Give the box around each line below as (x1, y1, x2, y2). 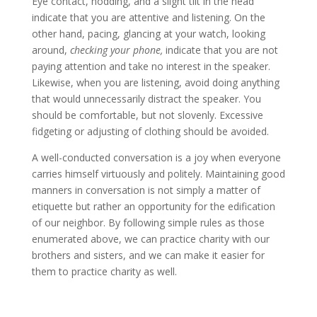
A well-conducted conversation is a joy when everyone (31, 151, 281, 165)
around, (31, 43, 70, 57)
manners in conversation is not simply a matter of (31, 183, 260, 197)
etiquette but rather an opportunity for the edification (31, 200, 275, 214)
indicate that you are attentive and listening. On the (31, 11, 265, 25)
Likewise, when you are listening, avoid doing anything (31, 76, 279, 90)
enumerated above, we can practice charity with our (31, 232, 270, 246)
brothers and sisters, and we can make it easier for (31, 248, 265, 263)
